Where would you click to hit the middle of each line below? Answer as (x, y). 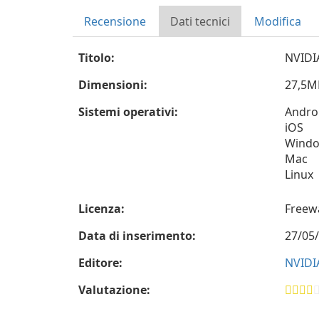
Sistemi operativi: (128, 112)
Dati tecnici (200, 21)
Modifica (278, 21)
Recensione (115, 21)
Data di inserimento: (137, 236)
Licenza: (101, 209)
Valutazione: (114, 290)
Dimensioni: (113, 85)
